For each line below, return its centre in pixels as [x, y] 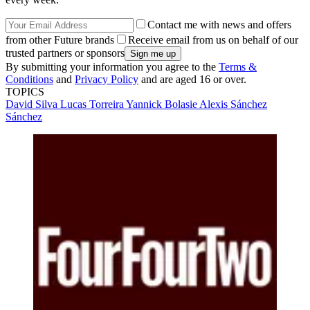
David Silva [33, 104]
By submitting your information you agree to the [112, 66]
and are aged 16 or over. [192, 79]
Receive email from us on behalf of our [213, 39]
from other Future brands [60, 39]
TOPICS [25, 91]
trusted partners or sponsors [65, 53]
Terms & [238, 66]
